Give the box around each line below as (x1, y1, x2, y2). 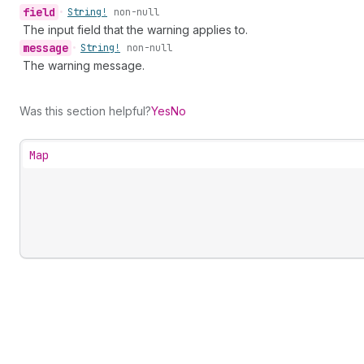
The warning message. (23, 58, 145, 72)
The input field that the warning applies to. (23, 23, 248, 37)
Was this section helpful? (19, 104, 151, 118)
